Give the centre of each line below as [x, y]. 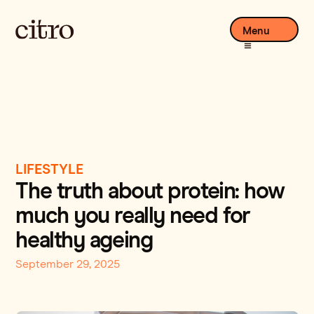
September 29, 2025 [68, 264]
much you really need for [133, 216]
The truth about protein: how [150, 192]
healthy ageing [84, 241]
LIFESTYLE [50, 169]
